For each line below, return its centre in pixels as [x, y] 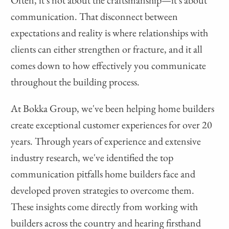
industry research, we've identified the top [92, 158]
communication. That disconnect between [95, 17]
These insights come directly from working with [105, 207]
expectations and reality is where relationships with [110, 33]
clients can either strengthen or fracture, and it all [107, 49]
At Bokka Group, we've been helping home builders [113, 109]
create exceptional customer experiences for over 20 [112, 125]
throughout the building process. [75, 82]
